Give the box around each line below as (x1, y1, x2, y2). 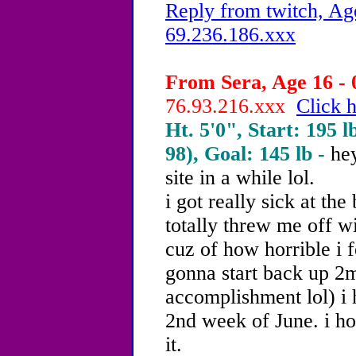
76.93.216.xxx (165, 95, 296, 118)
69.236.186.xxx (165, 23, 296, 46)
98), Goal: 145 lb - (165, 142, 331, 165)
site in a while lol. (165, 166, 315, 189)
